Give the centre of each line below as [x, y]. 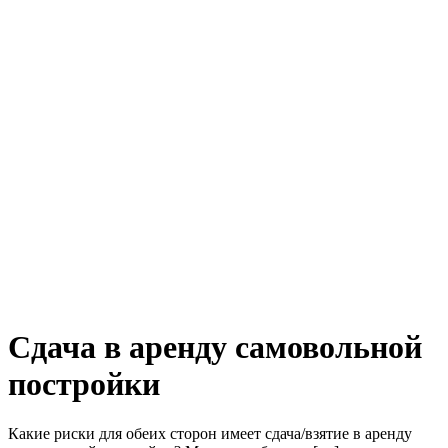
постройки [84, 384]
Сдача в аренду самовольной [215, 347]
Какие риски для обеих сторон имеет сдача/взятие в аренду [210, 433]
